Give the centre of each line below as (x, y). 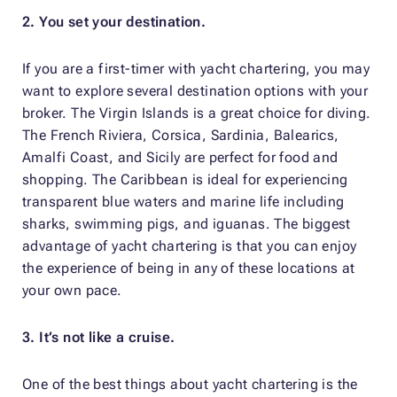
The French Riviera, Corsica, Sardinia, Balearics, (181, 135)
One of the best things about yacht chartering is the (190, 384)
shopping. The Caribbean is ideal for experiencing (185, 179)
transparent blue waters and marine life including (183, 201)
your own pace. (72, 290)
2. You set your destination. (114, 21)
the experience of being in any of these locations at (189, 268)
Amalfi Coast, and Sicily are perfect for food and (180, 157)
